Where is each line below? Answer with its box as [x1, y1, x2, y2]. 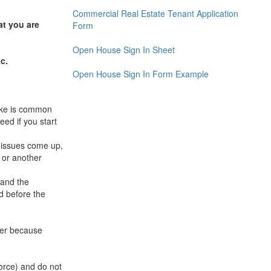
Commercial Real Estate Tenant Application [72, 7, 238, 19]
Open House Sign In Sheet [72, 43, 175, 56]
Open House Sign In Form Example [72, 67, 209, 80]
